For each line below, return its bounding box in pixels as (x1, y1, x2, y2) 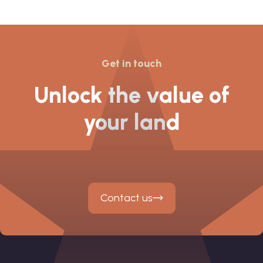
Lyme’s (27, 1, 70, 19)
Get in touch (102, 56, 161, 70)
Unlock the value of (33, 81, 230, 109)
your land (83, 108, 180, 136)
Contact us (100, 191, 153, 204)
